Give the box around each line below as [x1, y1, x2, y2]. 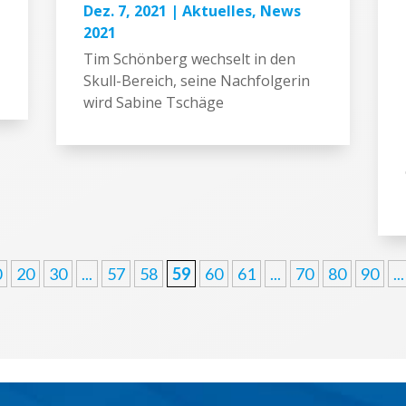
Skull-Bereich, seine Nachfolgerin [83, 70, 311, 91]
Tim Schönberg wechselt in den [83, 48, 296, 69]
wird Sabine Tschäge [83, 92, 225, 112]
